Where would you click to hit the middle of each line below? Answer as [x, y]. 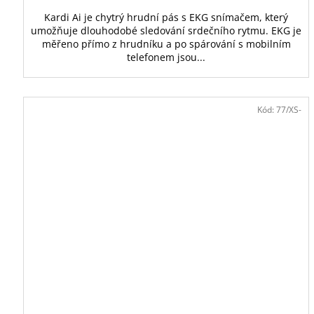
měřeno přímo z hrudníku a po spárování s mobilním [166, 43]
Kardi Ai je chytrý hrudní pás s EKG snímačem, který [166, 17]
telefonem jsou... [166, 57]
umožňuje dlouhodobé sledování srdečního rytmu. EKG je [166, 30]
